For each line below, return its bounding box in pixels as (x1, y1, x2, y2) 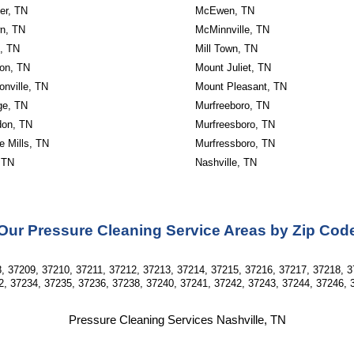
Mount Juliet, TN (194, 62, 271, 73)
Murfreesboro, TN (194, 119, 275, 130)
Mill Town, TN (194, 43, 258, 55)
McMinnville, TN (194, 24, 269, 36)
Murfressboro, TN (194, 137, 275, 149)
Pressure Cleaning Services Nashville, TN (68, 314, 286, 326)
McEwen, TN (194, 5, 254, 17)
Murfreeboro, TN (194, 100, 269, 111)
